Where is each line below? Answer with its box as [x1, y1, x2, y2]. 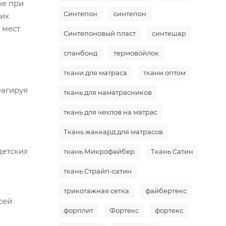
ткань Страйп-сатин [64, 167, 132, 175]
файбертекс [145, 187, 187, 195]
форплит [64, 206, 93, 214]
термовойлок [114, 49, 159, 57]
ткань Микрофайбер [64, 147, 135, 155]
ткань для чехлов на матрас [64, 108, 157, 116]
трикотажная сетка [64, 187, 129, 195]
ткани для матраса [64, 69, 127, 77]
